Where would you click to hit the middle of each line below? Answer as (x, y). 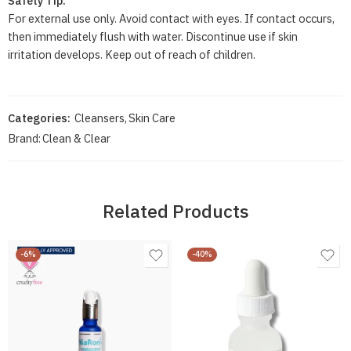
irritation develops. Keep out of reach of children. (132, 55)
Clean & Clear (76, 139)
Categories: (39, 118)
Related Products (175, 211)
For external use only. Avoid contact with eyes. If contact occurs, (171, 19)
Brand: (24, 139)
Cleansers (100, 118)
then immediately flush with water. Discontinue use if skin (153, 37)
